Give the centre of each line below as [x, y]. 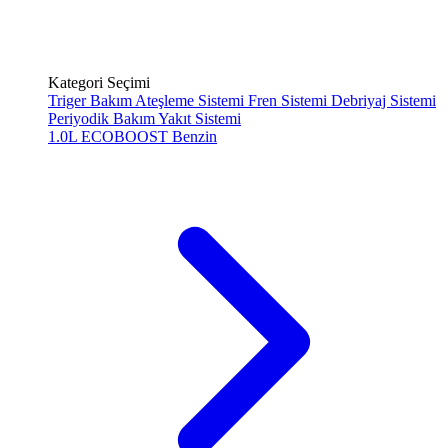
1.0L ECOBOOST [110, 136]
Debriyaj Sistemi [383, 100]
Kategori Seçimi [99, 82]
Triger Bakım [91, 100]
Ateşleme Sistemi [191, 100]
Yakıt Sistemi [199, 118]
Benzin [194, 136]
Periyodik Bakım [103, 118]
